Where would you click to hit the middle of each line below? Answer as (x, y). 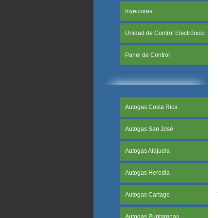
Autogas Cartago (147, 195)
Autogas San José (149, 129)
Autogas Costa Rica (151, 107)
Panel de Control (147, 55)
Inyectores (139, 11)
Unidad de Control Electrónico (165, 33)
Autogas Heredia (147, 173)
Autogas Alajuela (147, 151)
